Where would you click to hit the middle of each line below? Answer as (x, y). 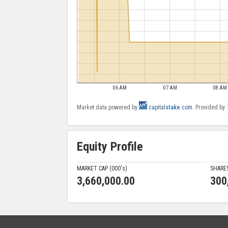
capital (157, 108)
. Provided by (209, 108)
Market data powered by (108, 108)
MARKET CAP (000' (99, 168)
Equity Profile (110, 146)
